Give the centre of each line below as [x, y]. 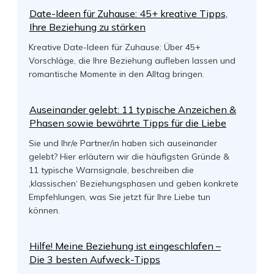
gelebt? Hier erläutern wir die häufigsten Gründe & [129, 157]
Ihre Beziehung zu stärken [87, 27]
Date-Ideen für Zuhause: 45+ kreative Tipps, [128, 13]
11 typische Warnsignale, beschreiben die [111, 170]
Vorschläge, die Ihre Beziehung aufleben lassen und [132, 61]
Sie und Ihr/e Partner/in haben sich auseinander [123, 143]
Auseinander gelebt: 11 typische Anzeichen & [132, 109]
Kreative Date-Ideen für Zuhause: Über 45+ [114, 47]
